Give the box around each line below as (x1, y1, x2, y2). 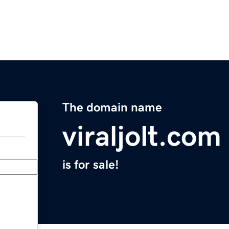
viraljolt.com (62, 122, 221, 151)
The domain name (62, 101, 162, 114)
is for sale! (62, 158, 119, 171)
